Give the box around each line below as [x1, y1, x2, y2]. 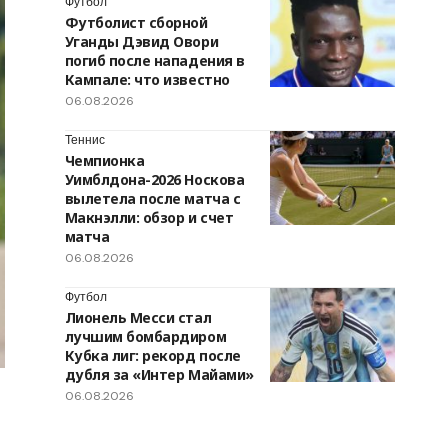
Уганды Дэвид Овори [64, 32, 219, 52]
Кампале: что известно [64, 70, 230, 90]
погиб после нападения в [64, 51, 245, 71]
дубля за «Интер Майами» [64, 365, 254, 385]
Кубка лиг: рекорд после [64, 346, 241, 366]
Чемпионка [64, 151, 145, 171]
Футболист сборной [64, 13, 208, 33]
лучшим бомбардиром [64, 327, 227, 347]
